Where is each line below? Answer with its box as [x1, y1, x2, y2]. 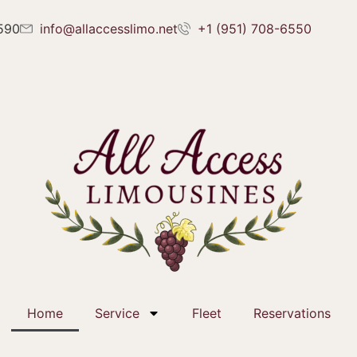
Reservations [253, 305, 331, 321]
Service [94, 305, 139, 321]
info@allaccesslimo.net [40, 21, 178, 37]
